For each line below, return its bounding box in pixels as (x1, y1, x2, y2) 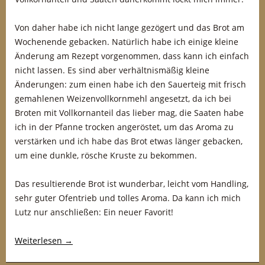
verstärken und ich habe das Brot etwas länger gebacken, (15, 135, 243, 147)
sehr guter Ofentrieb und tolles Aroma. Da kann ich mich (15, 192, 241, 203)
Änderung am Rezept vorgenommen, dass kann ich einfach (15, 50, 249, 62)
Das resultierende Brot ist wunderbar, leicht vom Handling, (15, 178, 248, 189)
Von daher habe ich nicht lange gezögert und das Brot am (15, 22, 244, 33)
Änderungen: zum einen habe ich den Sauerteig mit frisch (15, 79, 246, 90)
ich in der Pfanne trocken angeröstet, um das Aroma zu (15, 121, 234, 132)
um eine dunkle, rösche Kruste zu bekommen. (15, 150, 197, 161)
